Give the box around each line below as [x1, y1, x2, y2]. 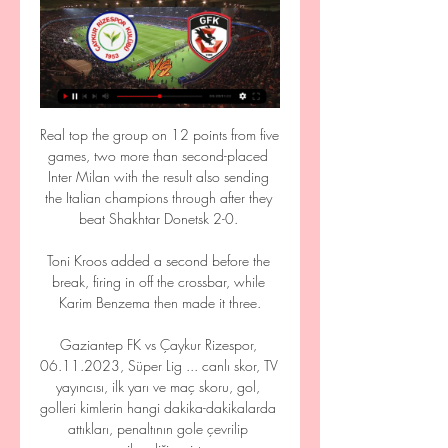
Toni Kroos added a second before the [46, 251, 270, 270]
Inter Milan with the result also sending [47, 167, 269, 186]
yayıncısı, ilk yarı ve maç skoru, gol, [56, 377, 260, 396]
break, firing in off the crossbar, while [51, 272, 265, 291]
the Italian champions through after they [44, 188, 272, 207]
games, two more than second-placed [48, 146, 268, 165]
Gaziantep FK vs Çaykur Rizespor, [59, 335, 257, 354]
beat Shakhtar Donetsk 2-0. [78, 209, 242, 228]
